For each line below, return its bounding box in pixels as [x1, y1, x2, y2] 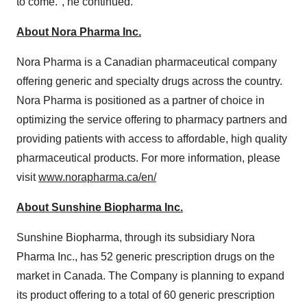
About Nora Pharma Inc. [16, 26, 141, 38]
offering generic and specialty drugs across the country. [16, 75, 282, 87]
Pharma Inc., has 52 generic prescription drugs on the [16, 251, 275, 262]
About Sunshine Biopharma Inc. [16, 201, 183, 213]
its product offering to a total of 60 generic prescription [16, 289, 275, 301]
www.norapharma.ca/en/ [38, 171, 156, 183]
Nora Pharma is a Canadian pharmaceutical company [16, 56, 277, 68]
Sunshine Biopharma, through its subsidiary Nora [16, 232, 255, 243]
